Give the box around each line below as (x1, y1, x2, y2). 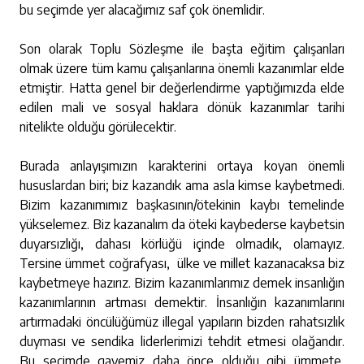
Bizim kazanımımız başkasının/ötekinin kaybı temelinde (19, 197, 344, 213)
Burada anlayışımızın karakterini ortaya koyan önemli (19, 158, 344, 174)
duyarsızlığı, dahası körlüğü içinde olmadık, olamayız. (19, 236, 344, 252)
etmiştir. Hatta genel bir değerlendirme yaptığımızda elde (19, 80, 344, 96)
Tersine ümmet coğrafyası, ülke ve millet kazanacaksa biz (19, 255, 344, 271)
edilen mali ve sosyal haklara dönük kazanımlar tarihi (19, 99, 344, 115)
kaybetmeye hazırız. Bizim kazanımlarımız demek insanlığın (19, 275, 344, 291)
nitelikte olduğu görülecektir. (19, 119, 176, 135)
